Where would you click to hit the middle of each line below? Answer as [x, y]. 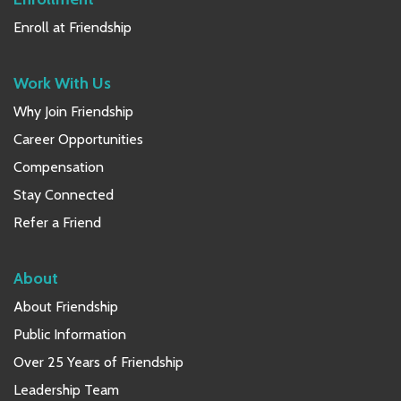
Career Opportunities [78, 139]
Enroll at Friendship [73, 27]
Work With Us [62, 82]
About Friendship [66, 306]
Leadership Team [66, 389]
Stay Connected [64, 194]
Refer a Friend [57, 222]
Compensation [59, 166]
